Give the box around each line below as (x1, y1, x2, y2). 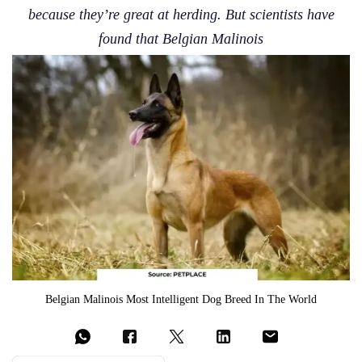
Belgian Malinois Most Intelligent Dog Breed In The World (45, 292, 317, 305)
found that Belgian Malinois (99, 30, 263, 47)
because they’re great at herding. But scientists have (27, 6, 335, 23)
